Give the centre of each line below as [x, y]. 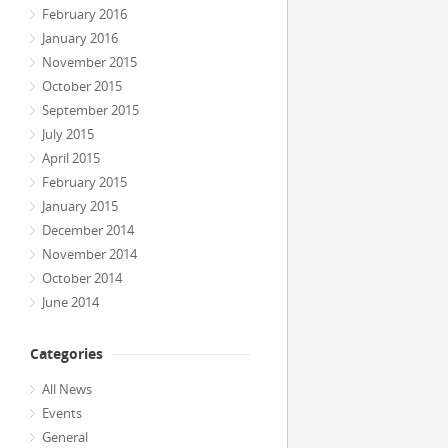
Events [62, 413]
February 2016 [84, 14]
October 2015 [82, 86]
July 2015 [68, 134]
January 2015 [80, 206]
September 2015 [90, 110]
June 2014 [70, 302]
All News [67, 389]
